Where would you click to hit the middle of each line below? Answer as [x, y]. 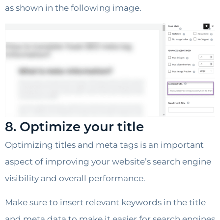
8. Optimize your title [74, 127]
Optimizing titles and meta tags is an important [104, 145]
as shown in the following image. [73, 8]
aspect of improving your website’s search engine [108, 162]
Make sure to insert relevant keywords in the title [105, 202]
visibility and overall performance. [75, 179]
